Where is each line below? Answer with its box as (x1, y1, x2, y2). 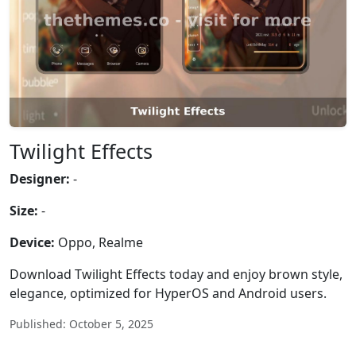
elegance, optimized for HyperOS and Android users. (10, 284, 327, 302)
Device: (10, 234, 55, 251)
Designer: (10, 170, 70, 188)
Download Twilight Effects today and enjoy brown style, (10, 265, 342, 283)
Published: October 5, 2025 (10, 316, 153, 331)
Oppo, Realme (55, 234, 143, 251)
